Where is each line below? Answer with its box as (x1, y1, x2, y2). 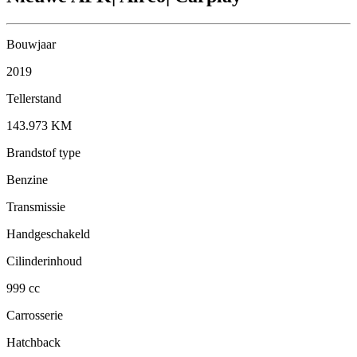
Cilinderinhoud (6, 253, 82, 268)
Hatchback (6, 335, 61, 349)
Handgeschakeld (6, 226, 90, 241)
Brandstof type (6, 145, 80, 159)
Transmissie (6, 199, 65, 214)
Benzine (6, 172, 48, 186)
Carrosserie (6, 308, 63, 322)
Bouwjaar (6, 37, 56, 51)
